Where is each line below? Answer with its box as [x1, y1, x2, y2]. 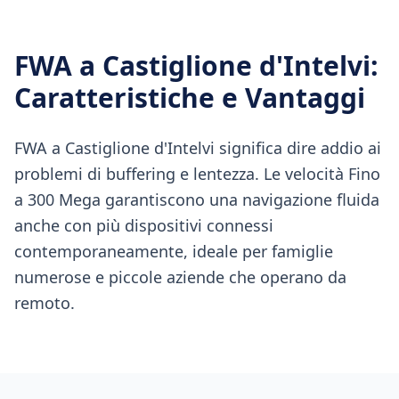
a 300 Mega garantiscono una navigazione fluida [14, 189, 379, 210]
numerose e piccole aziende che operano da [14, 266, 346, 288]
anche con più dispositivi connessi [14, 215, 273, 236]
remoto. [14, 292, 75, 313]
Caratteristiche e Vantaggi [14, 79, 365, 116]
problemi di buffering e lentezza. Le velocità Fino [14, 163, 380, 184]
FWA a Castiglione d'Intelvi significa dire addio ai [14, 137, 381, 159]
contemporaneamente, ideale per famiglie [14, 240, 333, 262]
